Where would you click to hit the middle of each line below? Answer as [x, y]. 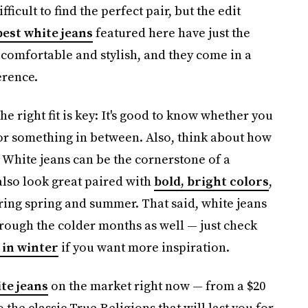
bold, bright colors [211, 181]
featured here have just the [171, 33]
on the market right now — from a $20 [156, 286]
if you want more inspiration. [144, 247]
